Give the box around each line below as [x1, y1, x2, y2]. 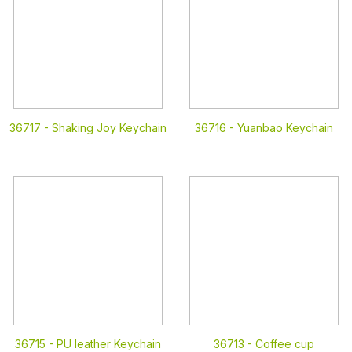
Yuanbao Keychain [237, 121, 333, 134]
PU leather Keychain [57, 337, 161, 350]
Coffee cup [255, 337, 314, 350]
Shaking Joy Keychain [52, 121, 167, 134]
